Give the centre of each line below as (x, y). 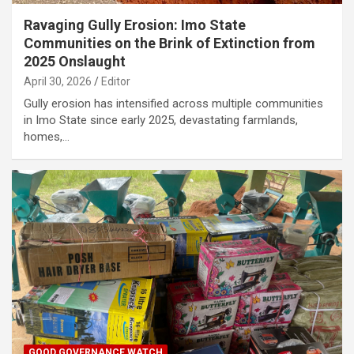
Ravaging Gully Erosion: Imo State (135, 24)
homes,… (47, 136)
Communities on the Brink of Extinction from (169, 43)
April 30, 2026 (58, 81)
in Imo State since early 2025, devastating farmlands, (161, 120)
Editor (116, 81)
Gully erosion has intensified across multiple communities (173, 103)
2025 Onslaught (75, 61)
